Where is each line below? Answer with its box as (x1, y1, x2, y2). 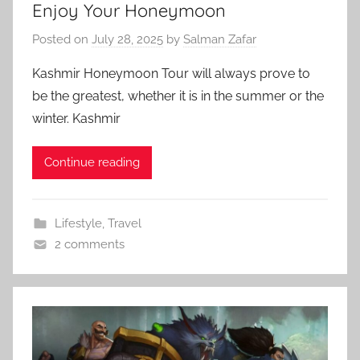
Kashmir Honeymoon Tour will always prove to (32, 65, 310, 81)
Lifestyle (54, 215, 102, 231)
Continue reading (44, 155, 140, 170)
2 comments (54, 236, 125, 252)
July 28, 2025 (92, 31, 163, 47)
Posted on (32, 31, 92, 47)
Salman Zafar (183, 31, 256, 47)
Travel (107, 215, 141, 231)
